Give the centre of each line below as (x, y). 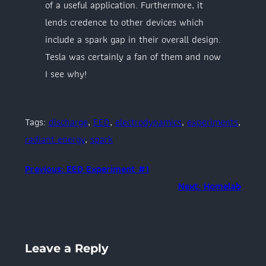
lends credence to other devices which (124, 22)
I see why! (66, 74)
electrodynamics (148, 121)
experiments (213, 121)
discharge (68, 121)
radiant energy (55, 139)
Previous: (44, 169)
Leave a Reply (67, 248)
